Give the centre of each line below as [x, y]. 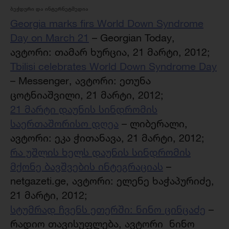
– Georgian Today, [132, 38]
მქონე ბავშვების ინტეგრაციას [87, 166]
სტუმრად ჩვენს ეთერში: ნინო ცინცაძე [108, 209]
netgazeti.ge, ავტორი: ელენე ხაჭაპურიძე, [112, 181]
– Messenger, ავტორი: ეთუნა [81, 81]
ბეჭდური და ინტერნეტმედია [49, 9]
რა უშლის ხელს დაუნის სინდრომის [100, 152]
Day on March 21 [50, 38]
